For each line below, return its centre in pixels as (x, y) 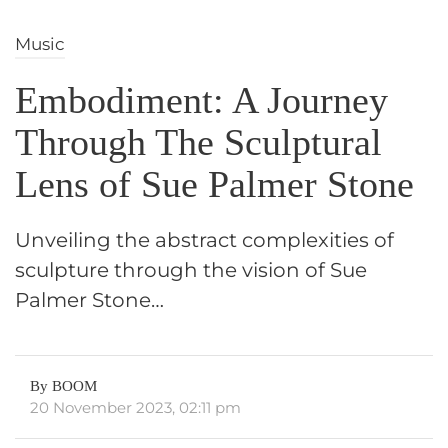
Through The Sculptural (198, 142)
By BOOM (63, 386)
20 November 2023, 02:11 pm (135, 408)
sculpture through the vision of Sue (191, 270)
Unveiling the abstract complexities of (204, 240)
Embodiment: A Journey (201, 100)
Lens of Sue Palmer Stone (214, 184)
